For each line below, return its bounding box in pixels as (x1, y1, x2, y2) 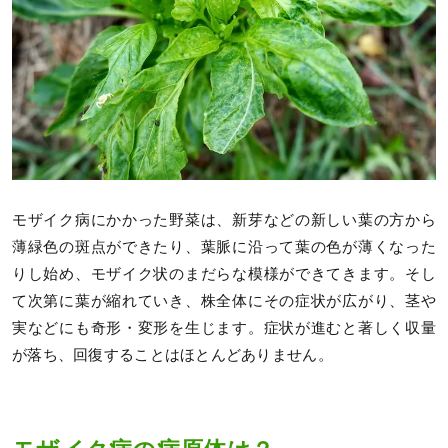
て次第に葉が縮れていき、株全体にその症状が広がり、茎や (12, 292, 436, 309)
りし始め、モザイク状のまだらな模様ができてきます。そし (12, 265, 436, 282)
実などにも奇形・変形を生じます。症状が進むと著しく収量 (12, 319, 436, 336)
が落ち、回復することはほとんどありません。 (12, 346, 333, 363)
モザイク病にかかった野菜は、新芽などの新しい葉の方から (12, 211, 436, 228)
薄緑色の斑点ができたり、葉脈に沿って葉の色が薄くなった (12, 238, 436, 255)
